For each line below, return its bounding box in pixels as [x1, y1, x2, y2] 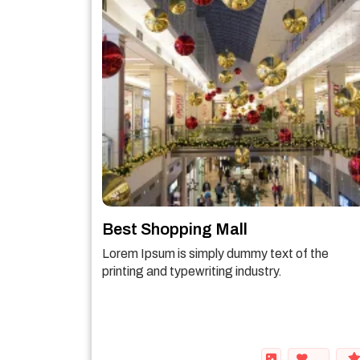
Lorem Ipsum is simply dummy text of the [102, 247, 329, 260]
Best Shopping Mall [102, 220, 247, 238]
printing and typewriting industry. [102, 264, 282, 278]
